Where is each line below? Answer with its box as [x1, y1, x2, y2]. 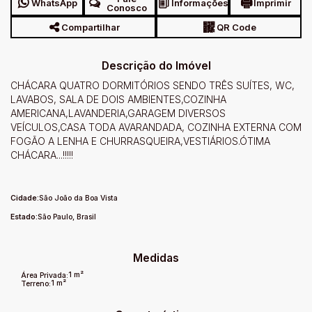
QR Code [216, 21, 256, 33]
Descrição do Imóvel [101, 59, 211, 72]
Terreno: [19, 279, 52, 288]
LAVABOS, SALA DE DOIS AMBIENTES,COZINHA [10, 93, 226, 105]
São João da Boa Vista [39, 194, 118, 203]
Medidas [133, 251, 179, 265]
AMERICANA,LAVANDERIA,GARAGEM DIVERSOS [10, 107, 226, 119]
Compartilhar [61, 21, 120, 33]
